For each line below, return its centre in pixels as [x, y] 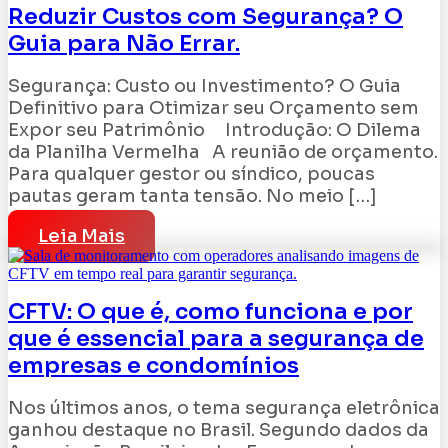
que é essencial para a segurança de [216, 339]
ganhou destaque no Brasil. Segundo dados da [218, 430]
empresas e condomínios [153, 366]
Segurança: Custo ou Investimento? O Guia [204, 86]
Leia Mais [81, 236]
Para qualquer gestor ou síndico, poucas [191, 174]
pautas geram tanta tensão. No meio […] [192, 196]
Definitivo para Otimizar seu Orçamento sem [213, 108]
